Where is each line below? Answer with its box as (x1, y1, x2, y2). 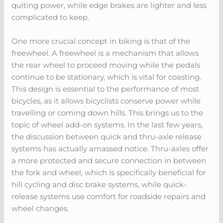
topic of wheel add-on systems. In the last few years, (11, 119, 203, 129)
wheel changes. (11, 203, 69, 213)
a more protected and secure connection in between (11, 155, 207, 165)
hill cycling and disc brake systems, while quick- (11, 179, 187, 189)
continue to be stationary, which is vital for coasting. (11, 72, 202, 82)
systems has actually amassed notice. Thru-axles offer (11, 143, 209, 153)
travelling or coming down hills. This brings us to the (11, 108, 204, 117)
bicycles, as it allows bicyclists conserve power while (11, 96, 201, 106)
